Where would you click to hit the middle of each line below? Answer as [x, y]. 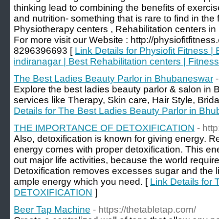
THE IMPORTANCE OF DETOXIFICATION [104, 128]
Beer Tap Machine [52, 209]
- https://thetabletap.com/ [144, 209]
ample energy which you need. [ [82, 182]
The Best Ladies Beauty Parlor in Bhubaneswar [113, 78]
